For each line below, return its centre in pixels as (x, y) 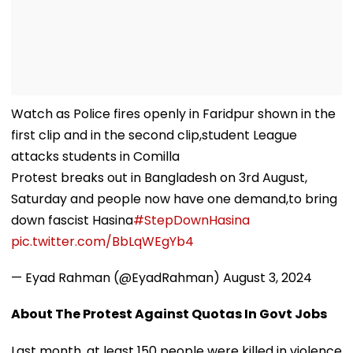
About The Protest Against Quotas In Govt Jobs (169, 314)
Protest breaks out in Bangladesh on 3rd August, (159, 177)
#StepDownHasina (191, 220)
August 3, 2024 (268, 277)
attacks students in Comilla (95, 156)
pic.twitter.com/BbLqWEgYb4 (102, 241)
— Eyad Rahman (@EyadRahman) (117, 277)
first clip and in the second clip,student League (154, 135)
